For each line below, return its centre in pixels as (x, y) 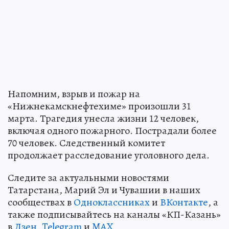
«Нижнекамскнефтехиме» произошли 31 (99, 106)
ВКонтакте (184, 202)
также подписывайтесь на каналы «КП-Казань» (114, 215)
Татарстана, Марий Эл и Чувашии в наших (104, 190)
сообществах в (41, 202)
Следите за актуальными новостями (88, 178)
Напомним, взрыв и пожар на (74, 94)
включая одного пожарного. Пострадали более (112, 131)
